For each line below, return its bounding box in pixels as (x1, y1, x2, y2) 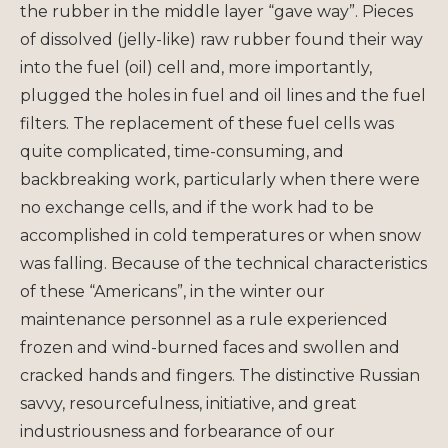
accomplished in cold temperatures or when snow (20, 225, 421, 245)
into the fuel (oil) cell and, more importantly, (20, 57, 372, 77)
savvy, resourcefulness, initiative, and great (20, 393, 357, 413)
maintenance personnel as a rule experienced (20, 309, 388, 329)
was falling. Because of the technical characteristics (20, 253, 427, 273)
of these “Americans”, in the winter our (20, 281, 325, 301)
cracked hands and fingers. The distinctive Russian (20, 365, 420, 385)
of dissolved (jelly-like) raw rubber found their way (20, 29, 423, 49)
